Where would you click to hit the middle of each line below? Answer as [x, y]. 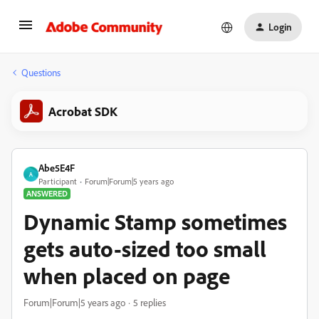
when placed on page [127, 276]
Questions [41, 72]
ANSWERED [47, 193]
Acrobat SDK [83, 111]
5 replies [150, 302]
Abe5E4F [57, 168]
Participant [58, 181]
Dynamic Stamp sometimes [155, 221]
